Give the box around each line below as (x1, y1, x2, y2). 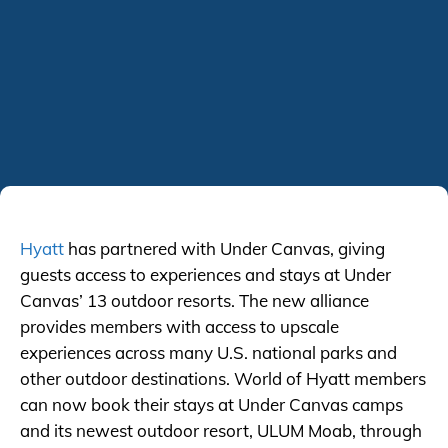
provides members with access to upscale (20, 316, 339, 337)
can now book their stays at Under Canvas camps (20, 394, 403, 415)
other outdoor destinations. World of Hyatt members (20, 368, 426, 389)
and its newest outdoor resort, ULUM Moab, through (20, 420, 422, 441)
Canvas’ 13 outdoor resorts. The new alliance (20, 290, 369, 311)
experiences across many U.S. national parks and (20, 342, 397, 363)
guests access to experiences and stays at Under (20, 264, 391, 285)
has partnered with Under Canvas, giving (64, 238, 385, 259)
